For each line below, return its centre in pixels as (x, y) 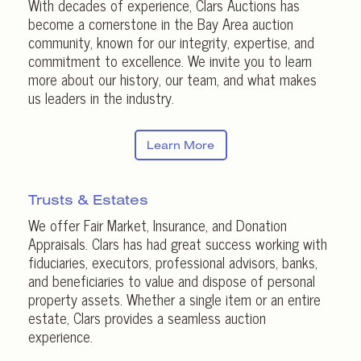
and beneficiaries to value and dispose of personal (172, 280)
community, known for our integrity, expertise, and (171, 42)
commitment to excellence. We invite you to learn (170, 61)
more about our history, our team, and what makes (172, 79)
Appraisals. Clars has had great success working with (178, 243)
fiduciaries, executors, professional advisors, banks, (173, 261)
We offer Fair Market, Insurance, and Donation (158, 224)
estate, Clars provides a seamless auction (147, 317)
